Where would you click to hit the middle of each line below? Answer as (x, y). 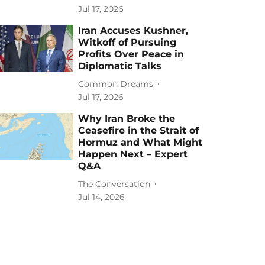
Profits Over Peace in (131, 54)
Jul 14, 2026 (102, 197)
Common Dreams (116, 84)
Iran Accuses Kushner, (133, 30)
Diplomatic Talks (120, 66)
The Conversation (114, 184)
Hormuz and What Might (140, 142)
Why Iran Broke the (127, 119)
